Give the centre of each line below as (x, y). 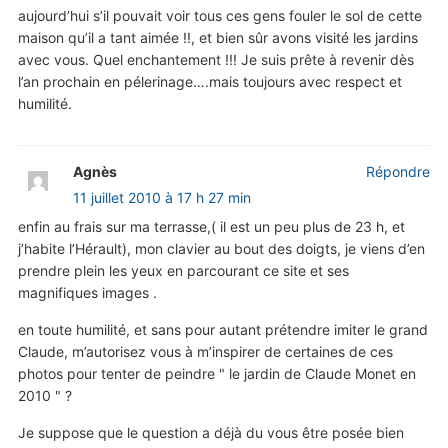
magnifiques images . (87, 293)
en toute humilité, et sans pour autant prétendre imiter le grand (222, 330)
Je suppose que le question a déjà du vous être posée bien (210, 433)
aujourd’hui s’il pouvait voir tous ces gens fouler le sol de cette (219, 16)
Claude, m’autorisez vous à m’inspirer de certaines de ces (205, 352)
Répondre (398, 172)
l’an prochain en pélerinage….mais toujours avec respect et (209, 82)
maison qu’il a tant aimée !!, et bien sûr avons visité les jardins (217, 38)
